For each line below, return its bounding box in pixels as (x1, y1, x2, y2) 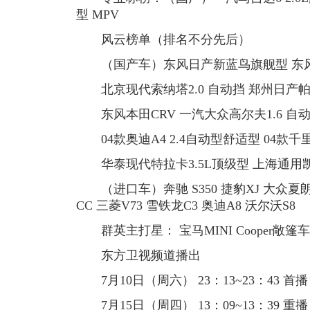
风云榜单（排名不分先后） (76, 33, 250, 46)
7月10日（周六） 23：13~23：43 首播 (76, 273, 308, 287)
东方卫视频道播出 (76, 248, 201, 262)
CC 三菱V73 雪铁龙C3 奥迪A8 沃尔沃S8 (76, 199, 295, 212)
